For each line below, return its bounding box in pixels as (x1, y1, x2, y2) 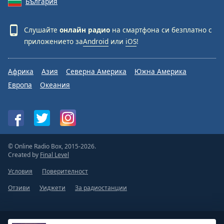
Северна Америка (66, 66, 126, 76)
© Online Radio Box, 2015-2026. (8, 142, 96, 151)
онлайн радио (59, 25, 110, 35)
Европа (8, 80, 32, 90)
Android (83, 36, 108, 46)
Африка (8, 66, 33, 76)
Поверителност (42, 167, 88, 176)
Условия (8, 167, 32, 176)
